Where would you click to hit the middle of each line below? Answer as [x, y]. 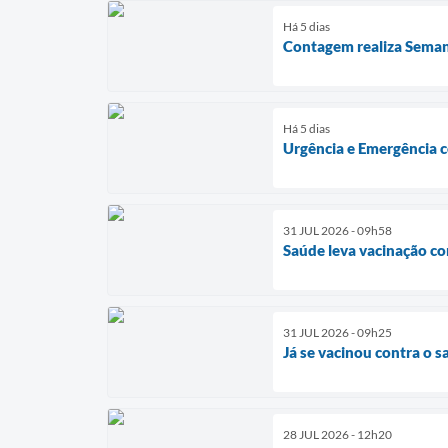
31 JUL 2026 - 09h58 [337, 230]
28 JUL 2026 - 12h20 [337, 434]
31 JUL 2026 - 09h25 [337, 332]
